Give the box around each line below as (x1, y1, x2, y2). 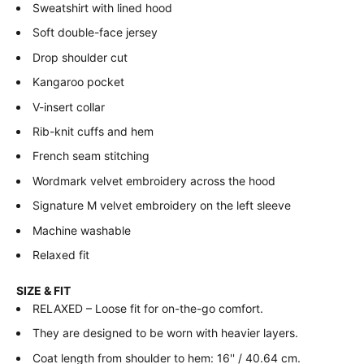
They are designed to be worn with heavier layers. (32, 326, 298, 340)
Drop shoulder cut (32, 50, 128, 64)
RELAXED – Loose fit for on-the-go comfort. (32, 301, 263, 315)
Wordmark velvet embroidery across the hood (32, 173, 275, 188)
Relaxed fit (32, 247, 89, 262)
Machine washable (32, 223, 131, 237)
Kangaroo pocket (32, 75, 124, 89)
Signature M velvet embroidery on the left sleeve (32, 198, 291, 213)
